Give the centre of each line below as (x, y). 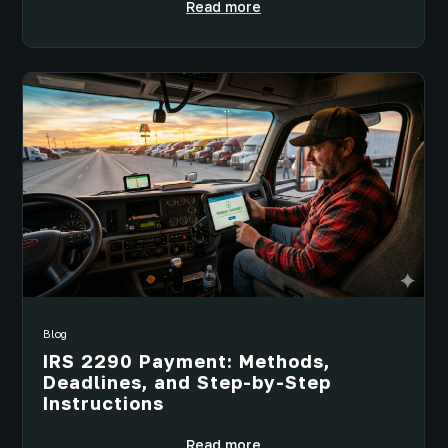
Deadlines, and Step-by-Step (187, 382)
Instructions (103, 403)
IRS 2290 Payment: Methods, (186, 361)
